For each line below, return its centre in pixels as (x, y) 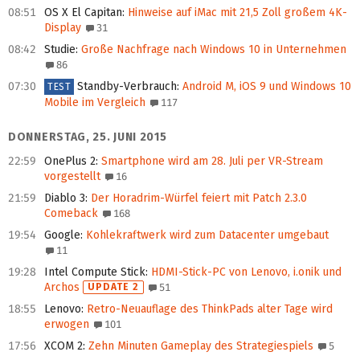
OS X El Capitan (83, 13)
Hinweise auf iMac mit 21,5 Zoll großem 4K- (236, 13)
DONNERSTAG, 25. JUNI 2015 (88, 137)
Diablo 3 (65, 198)
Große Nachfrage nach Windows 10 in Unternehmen (212, 50)
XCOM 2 (63, 346)
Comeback (71, 214)
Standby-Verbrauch (127, 87)
